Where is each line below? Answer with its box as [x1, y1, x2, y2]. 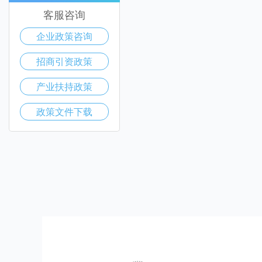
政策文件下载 [36, 105, 92, 118]
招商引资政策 [36, 54, 92, 68]
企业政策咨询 [36, 29, 92, 43]
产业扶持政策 [36, 80, 92, 93]
